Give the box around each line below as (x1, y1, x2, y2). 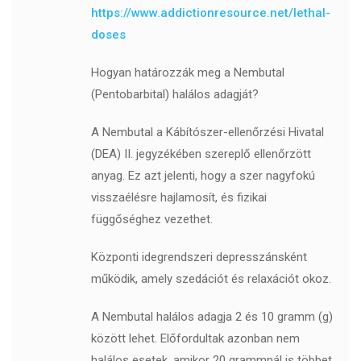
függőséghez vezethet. (90, 212, 213, 227)
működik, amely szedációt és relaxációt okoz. (90, 272, 331, 287)
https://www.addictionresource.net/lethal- (90, 6, 330, 21)
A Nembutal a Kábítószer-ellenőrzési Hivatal (90, 125, 324, 140)
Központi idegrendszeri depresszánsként (90, 250, 307, 265)
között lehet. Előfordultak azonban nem (90, 331, 300, 346)
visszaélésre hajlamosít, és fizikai (90, 190, 267, 205)
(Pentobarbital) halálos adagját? (90, 87, 259, 102)
